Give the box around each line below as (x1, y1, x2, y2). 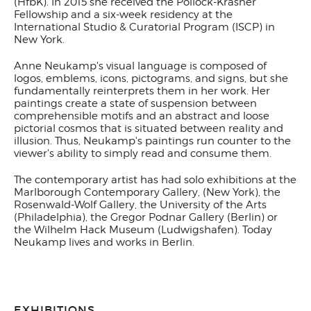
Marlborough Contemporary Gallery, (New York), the (14, 186, 280, 199)
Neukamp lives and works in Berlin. (14, 236, 194, 249)
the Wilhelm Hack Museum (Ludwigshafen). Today (14, 224, 272, 236)
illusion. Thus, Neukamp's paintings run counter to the (14, 135, 291, 147)
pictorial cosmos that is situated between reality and (14, 122, 283, 135)
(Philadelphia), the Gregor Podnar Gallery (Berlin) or (14, 211, 278, 224)
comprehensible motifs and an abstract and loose (14, 110, 269, 122)
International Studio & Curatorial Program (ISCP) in (14, 21, 275, 33)
